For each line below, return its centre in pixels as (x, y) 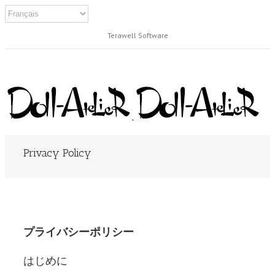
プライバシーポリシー (79, 232)
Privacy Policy (57, 153)
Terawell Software (137, 35)
